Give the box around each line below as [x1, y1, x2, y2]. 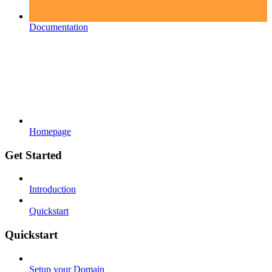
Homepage [29, 126, 71, 137]
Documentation [29, 21, 88, 32]
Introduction [29, 184, 76, 195]
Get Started [5, 148, 62, 161]
